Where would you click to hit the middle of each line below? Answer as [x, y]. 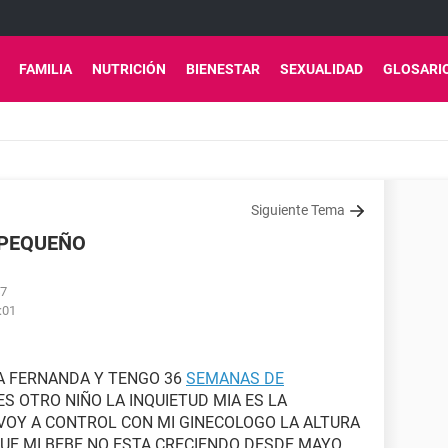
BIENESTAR [223, 69]
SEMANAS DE [235, 378]
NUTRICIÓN [129, 69]
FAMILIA [45, 69]
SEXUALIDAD [321, 69]
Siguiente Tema [298, 210]
